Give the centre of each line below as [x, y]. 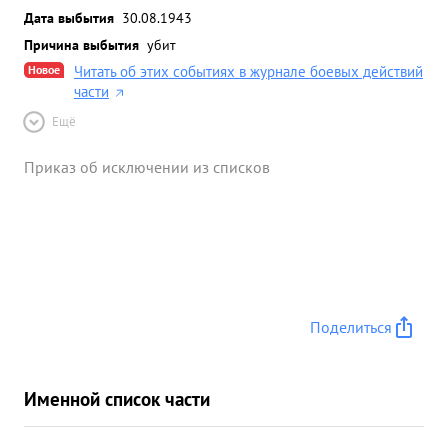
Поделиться [351, 327]
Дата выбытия [69, 17]
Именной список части [117, 398]
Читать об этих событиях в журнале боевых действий [248, 71]
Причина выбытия [81, 44]
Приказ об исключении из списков [147, 167]
